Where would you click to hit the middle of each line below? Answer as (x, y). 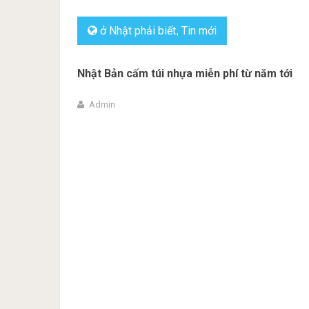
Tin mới (199, 31)
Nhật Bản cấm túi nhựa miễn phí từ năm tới (185, 73)
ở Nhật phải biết (138, 31)
